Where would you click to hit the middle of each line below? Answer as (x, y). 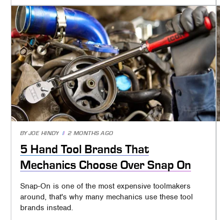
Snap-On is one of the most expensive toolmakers (105, 186)
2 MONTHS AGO (90, 133)
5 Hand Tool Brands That (84, 149)
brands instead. (46, 208)
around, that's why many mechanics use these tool (106, 197)
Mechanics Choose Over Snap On (105, 165)
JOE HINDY (44, 133)
